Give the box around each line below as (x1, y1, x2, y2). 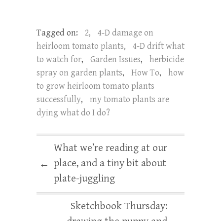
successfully (37, 94, 81, 105)
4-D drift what (133, 40, 184, 51)
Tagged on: (37, 27, 80, 38)
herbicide (149, 54, 184, 65)
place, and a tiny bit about (54, 157, 166, 169)
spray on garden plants (37, 67, 122, 78)
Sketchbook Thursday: (71, 200, 167, 212)
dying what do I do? (37, 107, 110, 118)
